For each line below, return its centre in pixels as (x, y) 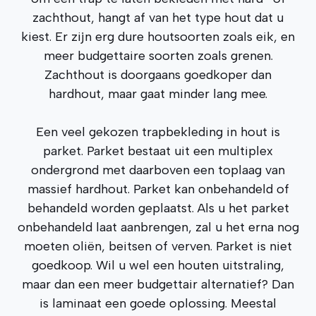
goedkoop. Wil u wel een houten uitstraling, (158, 265)
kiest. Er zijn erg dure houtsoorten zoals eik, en (158, 37)
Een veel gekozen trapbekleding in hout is (158, 132)
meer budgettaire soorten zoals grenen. (158, 56)
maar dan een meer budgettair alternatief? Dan (158, 284)
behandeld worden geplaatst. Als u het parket (158, 208)
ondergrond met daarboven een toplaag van (158, 170)
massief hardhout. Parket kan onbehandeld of (158, 189)
